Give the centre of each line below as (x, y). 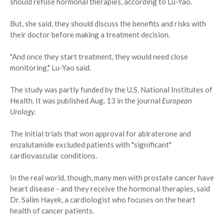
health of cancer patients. (52, 211)
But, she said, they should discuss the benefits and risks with (108, 24)
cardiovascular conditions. (53, 156)
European (177, 101)
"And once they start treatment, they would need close (99, 57)
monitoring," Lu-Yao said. (50, 68)
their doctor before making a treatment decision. (90, 35)
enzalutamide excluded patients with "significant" (91, 145)
